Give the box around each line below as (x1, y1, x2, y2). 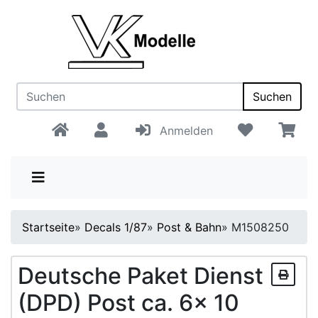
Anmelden (152, 124, 213, 138)
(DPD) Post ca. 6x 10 (18, 289, 239, 317)
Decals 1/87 (84, 220, 147, 234)
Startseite (22, 220, 75, 234)
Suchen (253, 89, 292, 104)
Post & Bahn (157, 220, 221, 234)
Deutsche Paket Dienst (18, 262, 263, 290)
